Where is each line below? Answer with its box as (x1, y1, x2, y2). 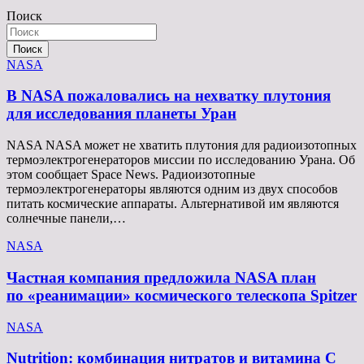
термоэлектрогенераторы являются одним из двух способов (6, 182, 338, 197)
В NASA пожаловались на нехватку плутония (6, 87, 331, 105)
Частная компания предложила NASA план (6, 268, 316, 286)
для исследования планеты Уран (6, 105, 236, 123)
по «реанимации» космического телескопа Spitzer (6, 286, 357, 304)
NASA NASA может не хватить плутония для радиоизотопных (6, 138, 357, 153)
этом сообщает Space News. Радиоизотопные (6, 167, 255, 182)
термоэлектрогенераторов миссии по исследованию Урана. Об (6, 153, 355, 167)
